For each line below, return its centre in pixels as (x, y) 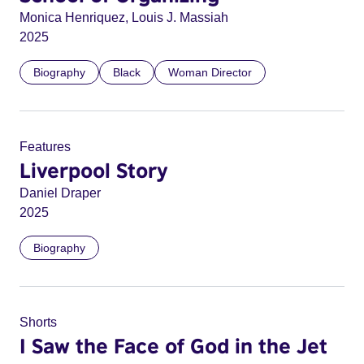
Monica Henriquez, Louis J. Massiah (124, 17)
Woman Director (210, 72)
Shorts (38, 322)
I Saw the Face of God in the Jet (173, 345)
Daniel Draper (60, 193)
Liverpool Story (94, 170)
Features (45, 147)
